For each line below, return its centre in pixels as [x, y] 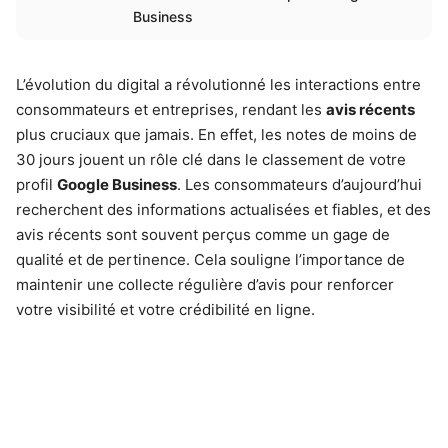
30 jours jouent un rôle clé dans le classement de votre [211, 159]
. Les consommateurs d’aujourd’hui [299, 184]
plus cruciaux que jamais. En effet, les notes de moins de [216, 134]
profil [36, 184]
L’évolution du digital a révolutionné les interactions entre [218, 84]
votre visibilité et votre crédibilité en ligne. [165, 309]
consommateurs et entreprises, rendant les [171, 109]
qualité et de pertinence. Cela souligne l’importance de [210, 259]
